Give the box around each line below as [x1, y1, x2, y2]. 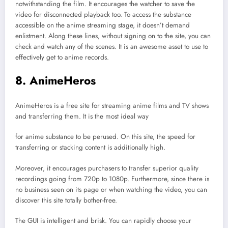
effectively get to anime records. [15, 52, 109, 62]
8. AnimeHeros [15, 72, 96, 89]
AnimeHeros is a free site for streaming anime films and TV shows [15, 101, 209, 111]
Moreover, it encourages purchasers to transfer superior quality [15, 163, 198, 173]
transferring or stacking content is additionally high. [15, 142, 165, 153]
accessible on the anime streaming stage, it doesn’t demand [15, 20, 190, 30]
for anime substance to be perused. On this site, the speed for [15, 132, 195, 142]
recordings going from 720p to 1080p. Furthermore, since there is [15, 174, 209, 184]
